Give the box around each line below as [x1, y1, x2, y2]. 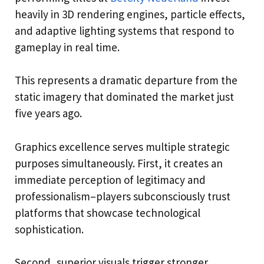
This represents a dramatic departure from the [15, 73, 237, 88]
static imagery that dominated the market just [15, 90, 234, 104]
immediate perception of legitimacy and [15, 172, 206, 187]
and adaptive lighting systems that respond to [15, 23, 234, 38]
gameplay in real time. [15, 39, 120, 54]
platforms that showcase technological [15, 205, 200, 220]
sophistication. [15, 222, 84, 236]
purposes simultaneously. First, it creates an [15, 156, 223, 170]
